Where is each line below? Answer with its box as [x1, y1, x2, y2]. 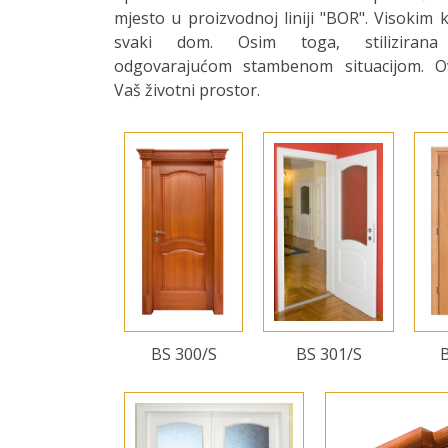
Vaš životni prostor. [114, 79, 260, 101]
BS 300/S [150, 343, 217, 365]
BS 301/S [295, 343, 362, 365]
